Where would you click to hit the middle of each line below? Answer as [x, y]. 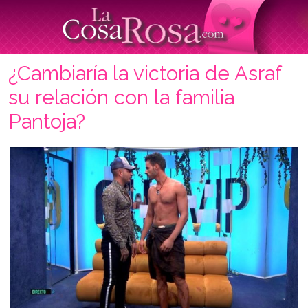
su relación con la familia [121, 97]
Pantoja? [47, 121]
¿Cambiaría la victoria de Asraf [145, 73]
